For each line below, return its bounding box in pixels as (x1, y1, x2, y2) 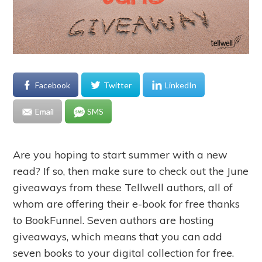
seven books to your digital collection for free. (13, 246, 235, 260)
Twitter (104, 80, 132, 90)
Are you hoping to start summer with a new (13, 148, 228, 162)
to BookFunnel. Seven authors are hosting (13, 213, 215, 227)
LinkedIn (165, 80, 197, 90)
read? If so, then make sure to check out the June (13, 164, 249, 178)
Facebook (35, 80, 71, 90)
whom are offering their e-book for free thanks (13, 197, 240, 211)
